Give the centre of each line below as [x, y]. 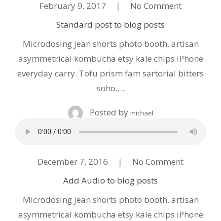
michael [142, 113]
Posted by [109, 112]
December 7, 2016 [73, 161]
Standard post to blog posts [110, 24]
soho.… [110, 88]
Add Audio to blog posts [110, 180]
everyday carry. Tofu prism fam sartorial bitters [110, 73]
